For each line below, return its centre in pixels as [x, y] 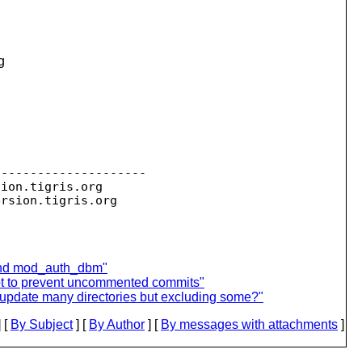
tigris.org [66, 186]
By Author [117, 324]
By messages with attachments [249, 324]
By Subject [42, 324]
